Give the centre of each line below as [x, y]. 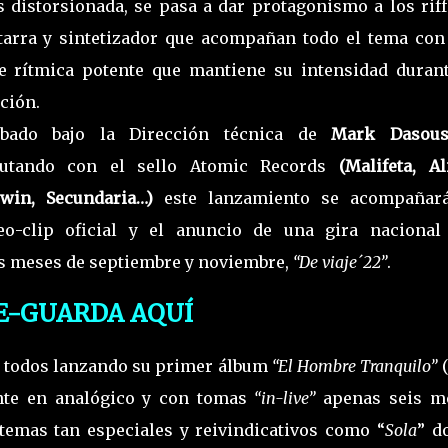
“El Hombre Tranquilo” [354, 365]
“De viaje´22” [337, 261]
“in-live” [281, 397]
